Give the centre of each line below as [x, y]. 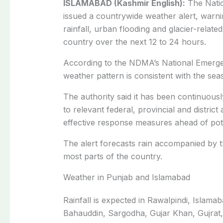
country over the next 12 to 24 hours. [134, 42]
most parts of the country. [112, 156]
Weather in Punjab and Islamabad [126, 177]
